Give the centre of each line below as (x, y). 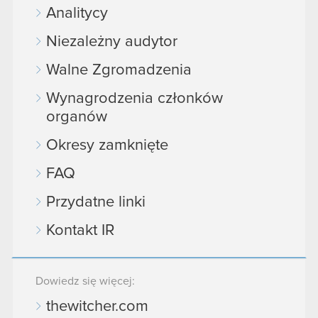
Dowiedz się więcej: (85, 281)
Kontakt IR (80, 231)
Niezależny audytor (112, 42)
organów (77, 117)
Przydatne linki (96, 202)
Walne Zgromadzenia (119, 70)
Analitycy (77, 13)
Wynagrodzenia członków (135, 99)
